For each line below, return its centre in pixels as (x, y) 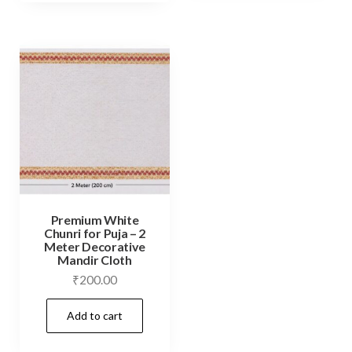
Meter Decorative (95, 246)
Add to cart (95, 316)
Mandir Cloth (95, 259)
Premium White (95, 219)
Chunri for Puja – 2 (95, 233)
